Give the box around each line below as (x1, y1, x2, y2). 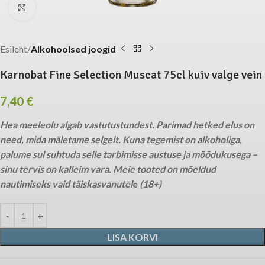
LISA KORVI (107, 231, 158, 243)
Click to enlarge (35, 2, 98, 12)
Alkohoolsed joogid (31, 43, 116, 54)
